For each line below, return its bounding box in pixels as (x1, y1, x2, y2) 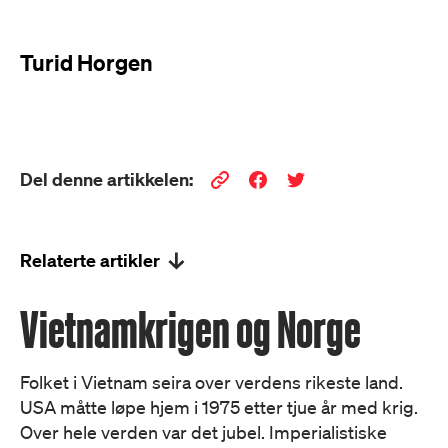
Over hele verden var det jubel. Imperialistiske (20, 421, 387, 443)
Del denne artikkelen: (20, 168, 193, 191)
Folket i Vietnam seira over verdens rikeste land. (20, 371, 403, 393)
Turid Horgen (20, 48, 157, 77)
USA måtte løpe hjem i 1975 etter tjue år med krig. (20, 396, 418, 418)
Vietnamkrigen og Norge (20, 301, 361, 358)
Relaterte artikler (20, 249, 160, 272)
